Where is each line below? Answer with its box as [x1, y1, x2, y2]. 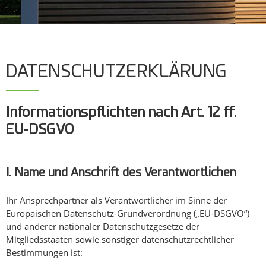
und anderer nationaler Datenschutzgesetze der [6, 220, 199, 233]
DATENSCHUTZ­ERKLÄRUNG [6, 60, 227, 81]
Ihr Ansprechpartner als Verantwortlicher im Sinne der [6, 194, 227, 207]
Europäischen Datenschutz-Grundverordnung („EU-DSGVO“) [6, 207, 249, 220]
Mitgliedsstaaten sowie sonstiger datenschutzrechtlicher [6, 233, 234, 246]
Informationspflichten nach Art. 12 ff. [6, 103, 236, 121]
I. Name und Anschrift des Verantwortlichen [6, 165, 236, 180]
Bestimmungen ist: [6, 246, 83, 259]
